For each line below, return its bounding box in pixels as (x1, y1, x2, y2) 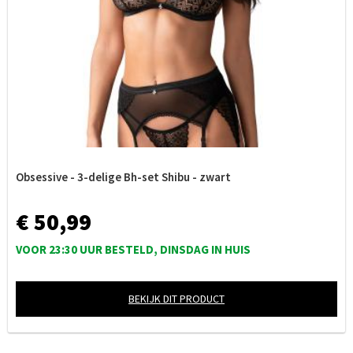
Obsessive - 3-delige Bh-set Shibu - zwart (16, 169, 231, 184)
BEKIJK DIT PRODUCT (128, 292, 225, 306)
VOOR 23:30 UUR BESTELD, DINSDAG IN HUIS (16, 242, 251, 257)
